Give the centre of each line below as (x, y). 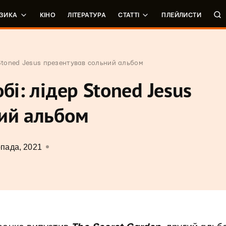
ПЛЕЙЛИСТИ (181, 15)
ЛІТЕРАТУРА (87, 15)
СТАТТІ (129, 15)
